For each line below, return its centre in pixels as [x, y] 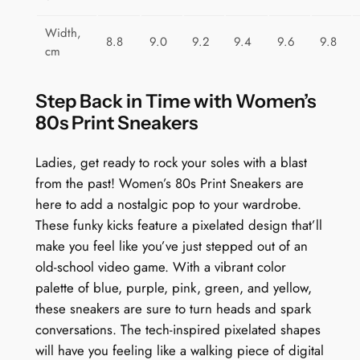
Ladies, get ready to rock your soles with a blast [171, 162]
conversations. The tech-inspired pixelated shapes [178, 329]
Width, [63, 33]
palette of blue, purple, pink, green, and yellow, [173, 287]
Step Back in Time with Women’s [175, 100]
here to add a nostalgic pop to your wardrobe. [168, 204]
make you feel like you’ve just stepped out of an [171, 245]
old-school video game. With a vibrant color [160, 266]
